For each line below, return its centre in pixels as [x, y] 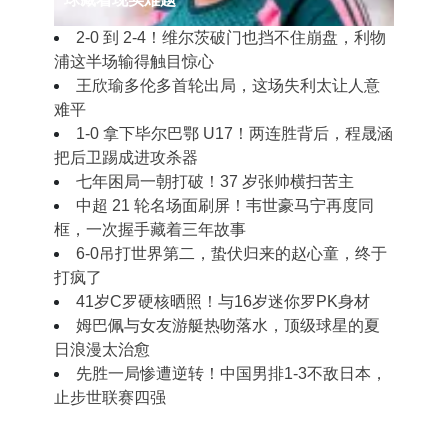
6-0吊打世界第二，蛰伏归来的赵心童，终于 [231, 253]
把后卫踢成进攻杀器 [126, 157]
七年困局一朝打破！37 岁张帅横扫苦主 [215, 181]
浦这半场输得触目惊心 [134, 61]
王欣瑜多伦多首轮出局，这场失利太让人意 [228, 85]
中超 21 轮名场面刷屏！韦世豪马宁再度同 [225, 205]
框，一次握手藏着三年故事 [150, 229]
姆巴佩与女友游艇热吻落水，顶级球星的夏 [228, 325]
